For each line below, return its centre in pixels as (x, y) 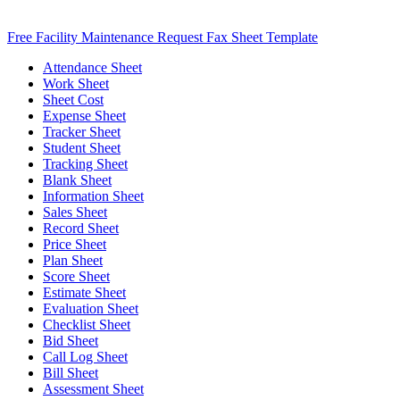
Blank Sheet (77, 180)
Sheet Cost (73, 100)
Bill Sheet (71, 373)
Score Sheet (76, 277)
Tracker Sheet (82, 132)
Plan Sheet (73, 261)
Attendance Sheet (92, 68)
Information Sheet (93, 196)
